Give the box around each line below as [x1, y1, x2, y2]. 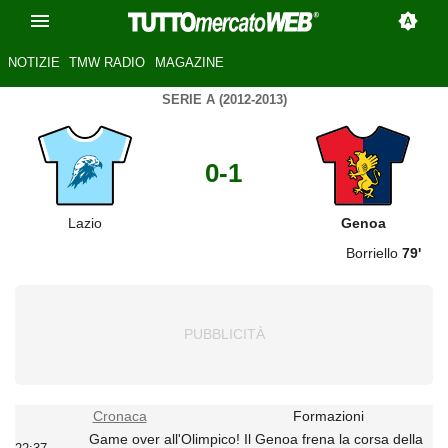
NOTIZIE [7, 55, 60, 71]
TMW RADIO [69, 55, 146, 71]
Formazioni [293, 408, 364, 425]
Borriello [346, 244, 402, 261]
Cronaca [92, 408, 147, 425]
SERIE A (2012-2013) [161, 92, 287, 107]
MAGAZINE [154, 55, 224, 71]
